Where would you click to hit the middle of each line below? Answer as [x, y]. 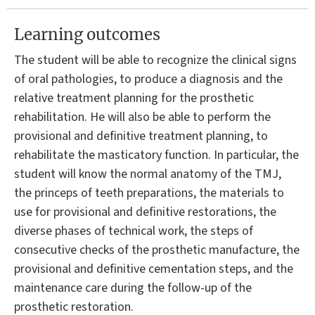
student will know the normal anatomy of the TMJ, [148, 174]
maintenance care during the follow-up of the [133, 288]
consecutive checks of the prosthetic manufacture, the [157, 250]
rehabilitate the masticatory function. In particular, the [156, 155]
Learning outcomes [87, 34]
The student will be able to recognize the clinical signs [155, 60]
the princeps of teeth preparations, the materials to [149, 193]
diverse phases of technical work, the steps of [134, 231]
